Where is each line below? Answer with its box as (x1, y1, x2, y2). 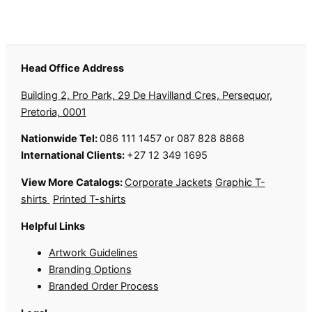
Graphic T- (214, 176, 265, 189)
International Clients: (20, 149, 127, 162)
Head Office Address (20, 62, 124, 75)
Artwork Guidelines (48, 247, 138, 260)
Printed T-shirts (52, 193, 126, 206)
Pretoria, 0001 (20, 105, 86, 118)
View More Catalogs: (20, 176, 125, 189)
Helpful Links (20, 219, 85, 233)
